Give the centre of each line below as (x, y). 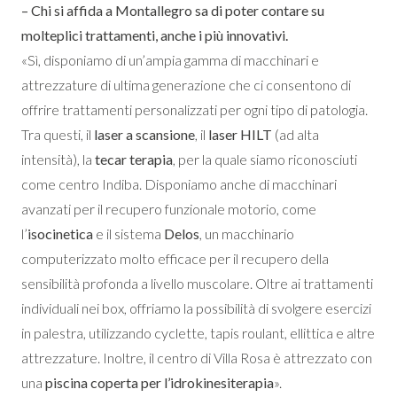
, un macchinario (247, 233)
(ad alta (296, 134)
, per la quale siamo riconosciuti (265, 159)
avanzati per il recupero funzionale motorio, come (169, 208)
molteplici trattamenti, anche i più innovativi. (155, 35)
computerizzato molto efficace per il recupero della (175, 258)
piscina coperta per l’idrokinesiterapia (160, 382)
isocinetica (60, 233)
